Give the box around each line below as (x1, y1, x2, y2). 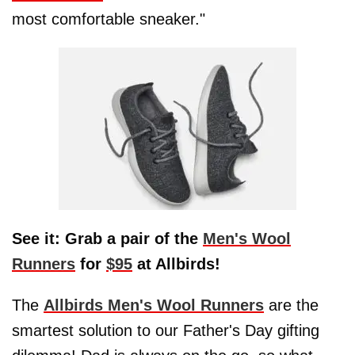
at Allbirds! (132, 255, 225, 273)
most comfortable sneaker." (12, 10, 205, 28)
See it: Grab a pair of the (12, 230, 203, 248)
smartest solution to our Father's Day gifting (12, 322, 319, 340)
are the (264, 296, 319, 315)
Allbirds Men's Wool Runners (44, 296, 264, 315)
